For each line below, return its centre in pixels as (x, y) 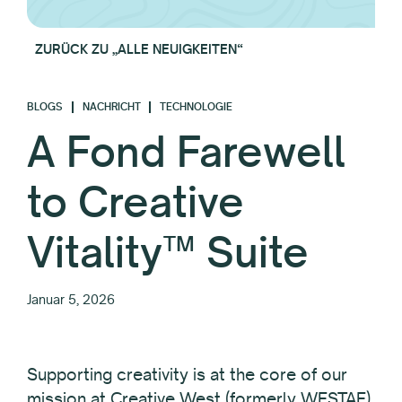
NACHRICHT (111, 107)
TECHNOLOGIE (196, 107)
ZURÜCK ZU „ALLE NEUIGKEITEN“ (139, 48)
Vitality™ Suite (168, 252)
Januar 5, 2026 (71, 300)
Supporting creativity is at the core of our (187, 375)
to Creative (135, 201)
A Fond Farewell (186, 151)
